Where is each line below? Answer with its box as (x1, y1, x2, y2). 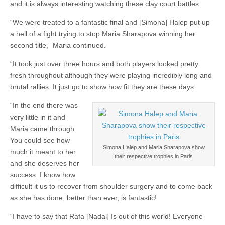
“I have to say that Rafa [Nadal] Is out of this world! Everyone (10, 212, 203, 221)
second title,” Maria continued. (10, 41, 106, 50)
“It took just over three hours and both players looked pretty (10, 60, 198, 68)
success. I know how (10, 171, 75, 179)
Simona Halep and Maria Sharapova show (102, 144, 205, 151)
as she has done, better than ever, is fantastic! (10, 194, 157, 202)
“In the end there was (10, 101, 78, 110)
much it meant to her (10, 148, 76, 156)
